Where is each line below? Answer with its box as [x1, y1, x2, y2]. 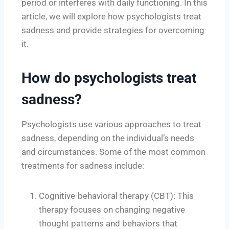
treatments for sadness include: [21, 160, 144, 171]
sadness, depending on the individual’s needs [21, 132, 194, 143]
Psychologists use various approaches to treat [21, 119, 201, 129]
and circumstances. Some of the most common [21, 146, 205, 157]
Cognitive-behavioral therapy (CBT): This [39, 190, 194, 201]
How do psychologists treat [21, 69, 196, 86]
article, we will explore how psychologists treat [21, 11, 201, 21]
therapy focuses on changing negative [39, 204, 185, 215]
